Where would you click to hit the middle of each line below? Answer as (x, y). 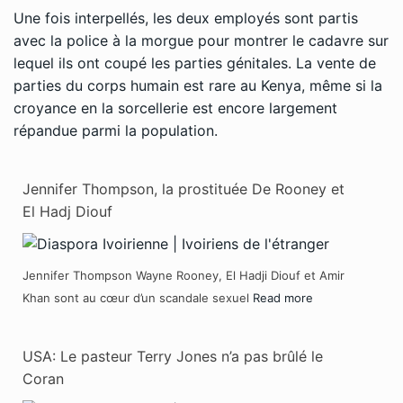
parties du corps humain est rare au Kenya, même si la (198, 86)
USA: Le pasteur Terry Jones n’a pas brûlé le (173, 357)
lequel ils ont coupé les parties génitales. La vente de (195, 63)
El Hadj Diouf (67, 212)
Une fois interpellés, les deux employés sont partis (186, 18)
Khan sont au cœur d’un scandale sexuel (138, 298)
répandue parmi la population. (116, 131)
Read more (283, 298)
